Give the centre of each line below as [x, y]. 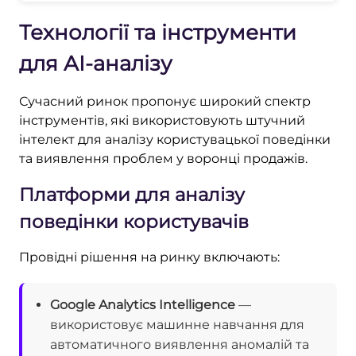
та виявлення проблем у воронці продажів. [163, 158]
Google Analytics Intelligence [143, 304]
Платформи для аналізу [132, 194]
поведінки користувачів [134, 221]
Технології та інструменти [158, 32]
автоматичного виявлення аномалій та [180, 344]
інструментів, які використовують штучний [162, 120]
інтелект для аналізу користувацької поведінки [175, 139]
